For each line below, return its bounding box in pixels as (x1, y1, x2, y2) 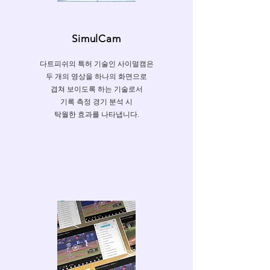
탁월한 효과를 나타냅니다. (54, 110, 139, 119)
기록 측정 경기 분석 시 (60, 97, 133, 106)
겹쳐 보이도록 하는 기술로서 (50, 84, 143, 93)
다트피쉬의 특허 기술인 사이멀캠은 (39, 59, 154, 68)
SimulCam (72, 33, 121, 45)
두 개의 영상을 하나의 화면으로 (46, 72, 147, 81)
